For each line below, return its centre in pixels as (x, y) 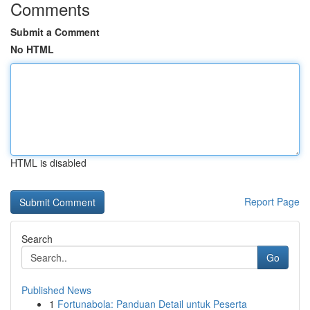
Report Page (272, 201)
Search (37, 239)
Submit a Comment (55, 32)
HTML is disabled (48, 163)
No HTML (32, 49)
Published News (56, 290)
